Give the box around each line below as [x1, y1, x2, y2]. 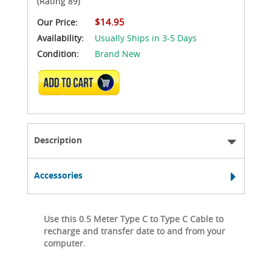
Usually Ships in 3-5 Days [95, 32, 197, 44]
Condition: [37, 47, 79, 59]
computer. [44, 237, 86, 249]
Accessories [34, 169, 83, 181]
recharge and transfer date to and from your [44, 225, 225, 237]
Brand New [95, 47, 140, 59]
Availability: [37, 32, 86, 44]
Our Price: [37, 16, 78, 28]
